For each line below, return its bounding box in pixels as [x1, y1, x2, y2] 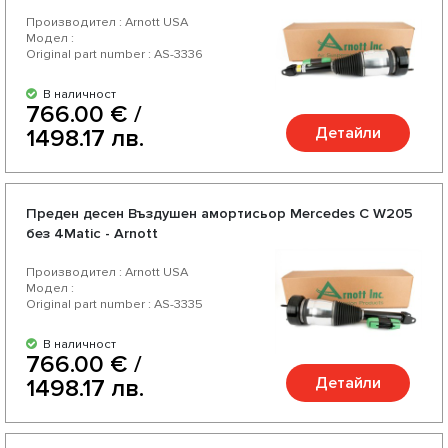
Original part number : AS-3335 [26, 296, 203, 313]
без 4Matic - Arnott [26, 225, 158, 243]
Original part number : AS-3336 [26, 46, 203, 63]
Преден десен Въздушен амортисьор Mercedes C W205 [26, 205, 413, 223]
